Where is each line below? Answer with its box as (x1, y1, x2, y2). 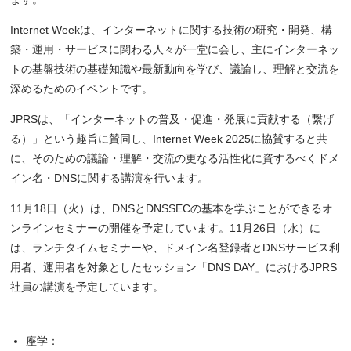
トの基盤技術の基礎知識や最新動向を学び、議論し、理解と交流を (10, 63, 340, 76)
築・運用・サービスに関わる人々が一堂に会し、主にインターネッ (10, 43, 340, 56)
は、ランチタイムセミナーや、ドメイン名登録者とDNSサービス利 (10, 241, 341, 255)
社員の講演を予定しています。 (10, 280, 165, 294)
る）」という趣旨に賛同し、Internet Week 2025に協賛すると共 (10, 132, 328, 146)
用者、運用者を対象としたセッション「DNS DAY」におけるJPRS (10, 261, 338, 274)
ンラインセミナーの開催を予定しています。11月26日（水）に (10, 222, 321, 235)
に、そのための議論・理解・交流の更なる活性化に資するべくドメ (10, 152, 340, 165)
